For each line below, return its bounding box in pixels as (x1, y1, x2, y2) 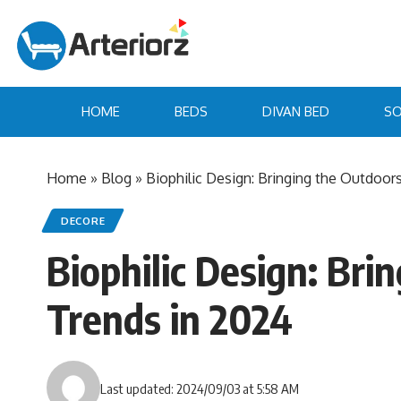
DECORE (61, 214, 106, 227)
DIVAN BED (261, 103, 329, 120)
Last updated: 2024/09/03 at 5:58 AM (100, 380, 299, 397)
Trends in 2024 (47, 294, 293, 344)
